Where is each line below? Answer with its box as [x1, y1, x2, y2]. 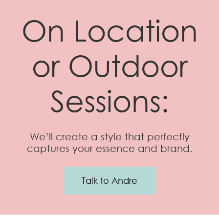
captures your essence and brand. [26, 142, 193, 154]
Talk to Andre [82, 175, 137, 186]
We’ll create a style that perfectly [29, 131, 190, 143]
